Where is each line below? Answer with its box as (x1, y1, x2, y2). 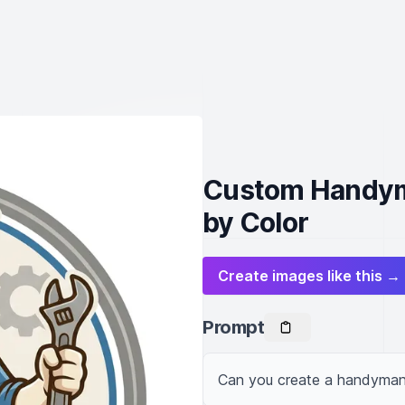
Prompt (202, 316, 264, 338)
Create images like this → (218, 267, 400, 285)
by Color (202, 206, 308, 239)
